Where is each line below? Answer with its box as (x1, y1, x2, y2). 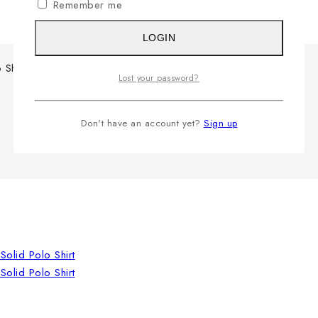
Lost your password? (119, 71, 199, 84)
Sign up (204, 116, 238, 130)
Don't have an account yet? (80, 116, 204, 130)
